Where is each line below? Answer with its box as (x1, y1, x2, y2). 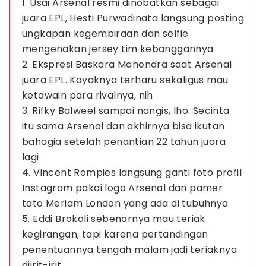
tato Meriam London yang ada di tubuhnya (22, 197, 229, 210)
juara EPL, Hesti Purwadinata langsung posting (22, 11, 244, 25)
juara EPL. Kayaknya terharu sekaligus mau (22, 73, 229, 87)
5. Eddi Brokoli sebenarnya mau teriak (22, 212, 205, 226)
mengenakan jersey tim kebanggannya (22, 42, 214, 56)
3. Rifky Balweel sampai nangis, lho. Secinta (22, 104, 230, 118)
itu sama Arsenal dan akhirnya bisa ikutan (22, 119, 225, 133)
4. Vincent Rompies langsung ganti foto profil (22, 166, 242, 179)
